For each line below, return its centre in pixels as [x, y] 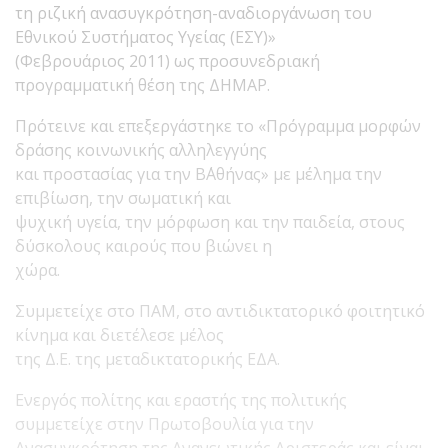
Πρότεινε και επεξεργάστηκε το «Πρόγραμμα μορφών [218, 125]
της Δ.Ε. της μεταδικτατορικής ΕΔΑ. [147, 358]
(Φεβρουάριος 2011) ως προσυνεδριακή [167, 60]
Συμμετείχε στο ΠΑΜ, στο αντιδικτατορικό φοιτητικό [220, 310]
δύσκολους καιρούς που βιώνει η [143, 245]
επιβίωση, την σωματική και [123, 197]
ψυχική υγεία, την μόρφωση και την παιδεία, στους [210, 221]
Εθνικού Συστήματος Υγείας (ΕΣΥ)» [145, 36]
